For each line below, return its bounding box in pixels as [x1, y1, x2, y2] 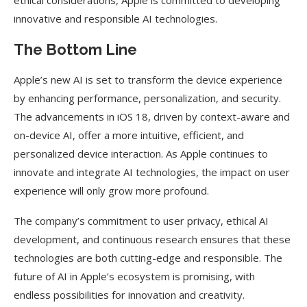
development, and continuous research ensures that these [14, 232, 291, 246]
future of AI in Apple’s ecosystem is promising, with [14, 269, 255, 283]
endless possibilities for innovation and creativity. [14, 288, 245, 302]
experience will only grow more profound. [14, 184, 209, 197]
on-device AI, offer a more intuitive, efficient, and [14, 128, 244, 142]
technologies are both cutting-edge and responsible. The [14, 251, 282, 265]
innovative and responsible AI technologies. [14, 12, 217, 25]
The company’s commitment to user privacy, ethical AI [14, 214, 269, 228]
